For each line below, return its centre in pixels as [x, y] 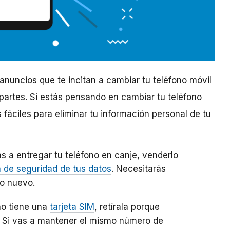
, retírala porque [127, 207]
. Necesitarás [139, 169]
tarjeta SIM [72, 207]
